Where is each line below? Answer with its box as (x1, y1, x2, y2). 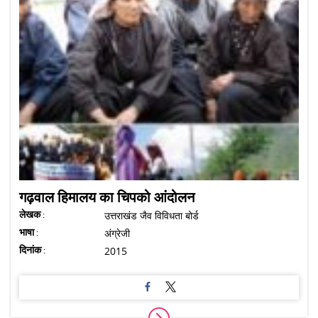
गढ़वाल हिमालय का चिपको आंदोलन (19, 189, 194, 206)
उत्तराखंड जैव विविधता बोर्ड (104, 208, 199, 222)
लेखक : (19, 208, 45, 220)
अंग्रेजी (104, 226, 130, 240)
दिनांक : (19, 243, 45, 256)
